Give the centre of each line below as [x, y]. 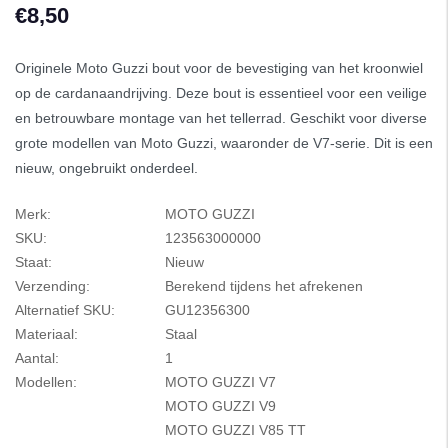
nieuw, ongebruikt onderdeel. [106, 168]
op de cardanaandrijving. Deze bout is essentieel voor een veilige [221, 93]
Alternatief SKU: [65, 310]
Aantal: [37, 358]
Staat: [33, 262]
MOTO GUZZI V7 [220, 382]
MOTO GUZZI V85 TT [235, 430]
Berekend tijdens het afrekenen [264, 286]
